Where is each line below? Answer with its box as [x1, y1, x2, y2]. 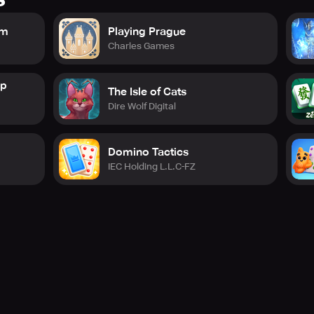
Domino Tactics [108, 145, 189, 158]
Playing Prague [108, 25, 186, 38]
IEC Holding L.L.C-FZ [108, 161, 196, 172]
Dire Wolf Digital [108, 100, 176, 111]
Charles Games [108, 40, 175, 51]
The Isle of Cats [108, 85, 186, 98]
